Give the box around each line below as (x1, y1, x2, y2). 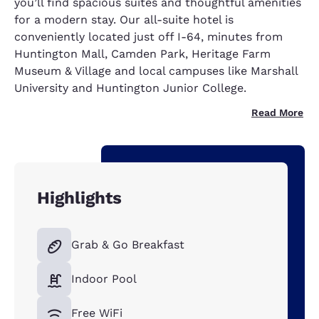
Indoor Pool (71, 272, 137, 286)
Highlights (37, 188, 122, 208)
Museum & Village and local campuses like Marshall (14, 64, 298, 78)
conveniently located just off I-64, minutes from (14, 30, 283, 43)
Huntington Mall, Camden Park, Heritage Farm (14, 47, 271, 61)
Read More (251, 107, 303, 118)
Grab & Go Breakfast (71, 238, 184, 251)
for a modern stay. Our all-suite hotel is (14, 13, 234, 26)
